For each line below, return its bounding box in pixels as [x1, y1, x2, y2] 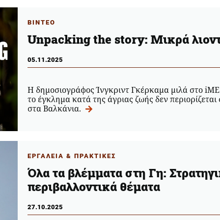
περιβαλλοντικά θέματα [27, 178, 160, 194]
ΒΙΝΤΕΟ [27, 18, 55, 26]
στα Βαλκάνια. [27, 103, 83, 114]
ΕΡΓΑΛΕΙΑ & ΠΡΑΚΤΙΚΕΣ [27, 152, 116, 160]
